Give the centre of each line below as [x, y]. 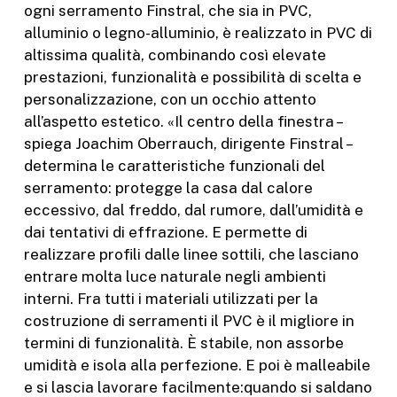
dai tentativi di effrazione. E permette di [165, 232]
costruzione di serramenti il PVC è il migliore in [189, 321]
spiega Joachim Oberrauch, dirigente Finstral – [187, 144]
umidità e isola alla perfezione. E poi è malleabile [197, 365]
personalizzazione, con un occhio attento [170, 99]
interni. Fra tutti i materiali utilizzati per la [171, 299]
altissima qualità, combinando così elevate [175, 55]
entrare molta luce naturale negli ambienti [175, 276]
